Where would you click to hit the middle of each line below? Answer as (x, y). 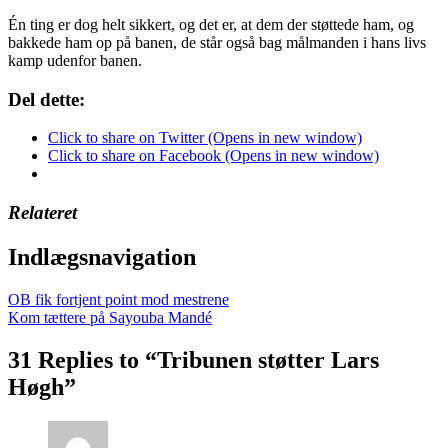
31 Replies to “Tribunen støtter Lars (193, 359)
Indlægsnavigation (102, 256)
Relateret (42, 212)
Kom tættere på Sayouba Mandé (110, 317)
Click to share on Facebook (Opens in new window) (213, 156)
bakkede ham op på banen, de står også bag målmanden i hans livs (217, 42)
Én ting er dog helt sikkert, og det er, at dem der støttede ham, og (211, 24)
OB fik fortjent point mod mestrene (118, 299)
